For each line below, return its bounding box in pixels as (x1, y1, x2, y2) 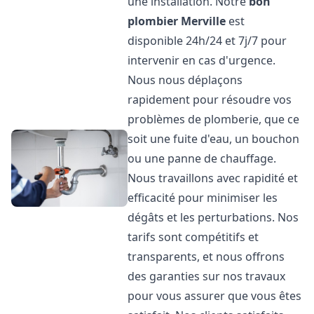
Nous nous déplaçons (128, 72, 243, 88)
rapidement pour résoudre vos (128, 92, 292, 107)
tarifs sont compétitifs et (128, 229, 259, 245)
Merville (181, 13, 226, 29)
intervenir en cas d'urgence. (128, 53, 276, 68)
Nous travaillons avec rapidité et (128, 170, 299, 186)
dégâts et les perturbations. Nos (128, 210, 299, 225)
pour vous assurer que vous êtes (128, 288, 302, 303)
